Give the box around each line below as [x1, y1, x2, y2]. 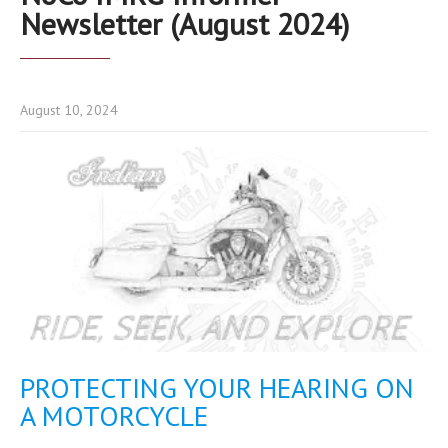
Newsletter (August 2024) [20, 4, 349, 43]
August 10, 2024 [20, 101, 118, 119]
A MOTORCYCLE [20, 396, 208, 434]
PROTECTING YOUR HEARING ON [20, 368, 414, 406]
